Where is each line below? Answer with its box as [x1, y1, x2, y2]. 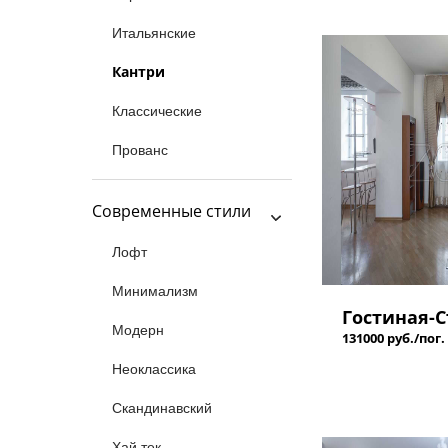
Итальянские [112, 25, 196, 41]
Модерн [112, 322, 164, 338]
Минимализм [112, 283, 198, 299]
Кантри [112, 62, 165, 81]
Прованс [112, 142, 168, 158]
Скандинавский [112, 400, 212, 416]
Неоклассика [112, 361, 196, 377]
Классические [112, 103, 202, 119]
